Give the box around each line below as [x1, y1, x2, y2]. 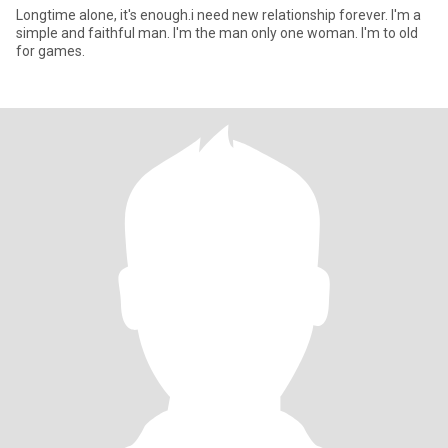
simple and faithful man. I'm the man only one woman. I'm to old [16, 25, 418, 41]
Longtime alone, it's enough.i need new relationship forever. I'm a [16, 7, 421, 23]
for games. [16, 43, 85, 59]
